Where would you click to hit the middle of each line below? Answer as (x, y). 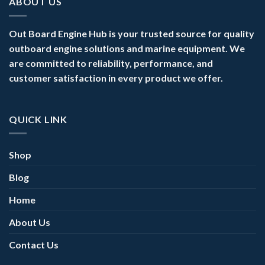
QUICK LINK (38, 119)
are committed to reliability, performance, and (111, 63)
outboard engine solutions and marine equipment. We (127, 49)
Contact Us (34, 245)
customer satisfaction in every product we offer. (116, 78)
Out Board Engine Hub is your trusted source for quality (132, 34)
